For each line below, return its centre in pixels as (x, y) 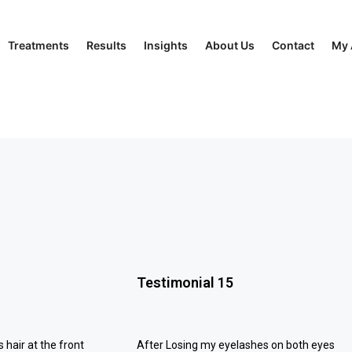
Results (106, 45)
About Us (229, 45)
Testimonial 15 (185, 282)
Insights (165, 45)
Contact (293, 45)
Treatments (38, 45)
